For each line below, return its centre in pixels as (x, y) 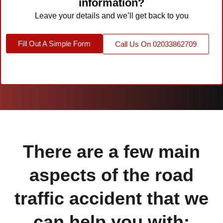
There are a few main (111, 152)
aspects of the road (111, 175)
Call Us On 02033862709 (156, 44)
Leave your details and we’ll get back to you (111, 16)
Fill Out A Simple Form (54, 44)
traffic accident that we (111, 199)
